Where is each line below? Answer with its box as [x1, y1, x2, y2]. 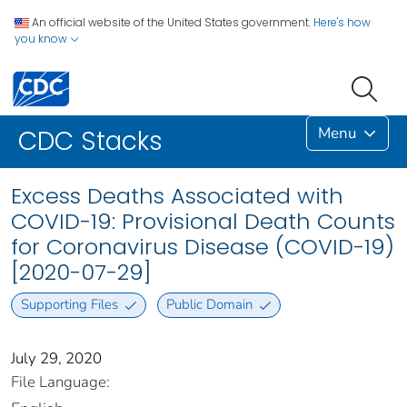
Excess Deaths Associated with [11, 181, 343, 212]
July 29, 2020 [11, 347, 102, 369]
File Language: [11, 371, 110, 392]
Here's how [313, 15, 371, 30]
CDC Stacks [18, 124, 163, 160]
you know [15, 31, 70, 46]
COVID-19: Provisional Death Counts [11, 206, 395, 237]
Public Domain [166, 295, 253, 314]
